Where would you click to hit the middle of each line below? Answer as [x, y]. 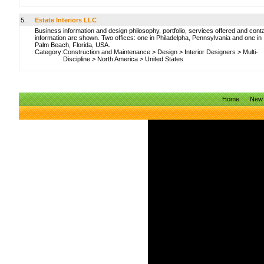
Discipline [77, 59]
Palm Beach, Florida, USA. [72, 45]
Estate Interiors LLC [66, 20]
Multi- [250, 52]
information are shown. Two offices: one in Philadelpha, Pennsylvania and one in [148, 38]
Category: [49, 52]
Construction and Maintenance [107, 52]
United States [164, 59]
